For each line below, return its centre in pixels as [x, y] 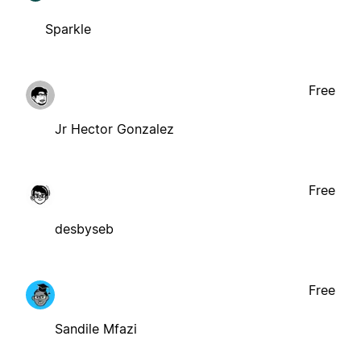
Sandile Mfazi [96, 328]
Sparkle [68, 29]
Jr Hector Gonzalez [114, 129]
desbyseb [84, 228]
